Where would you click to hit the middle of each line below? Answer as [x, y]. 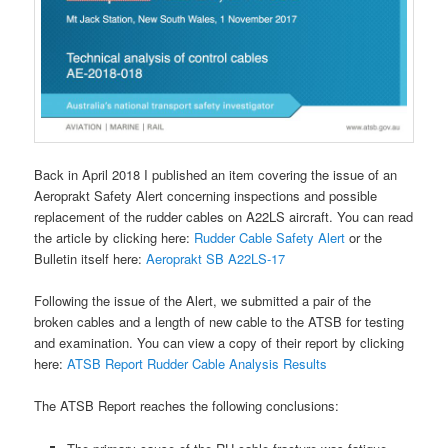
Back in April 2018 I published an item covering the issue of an [216, 175]
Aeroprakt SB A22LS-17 [216, 259]
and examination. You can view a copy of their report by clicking [219, 343]
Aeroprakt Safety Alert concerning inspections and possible [206, 196]
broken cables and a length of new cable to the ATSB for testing [219, 322]
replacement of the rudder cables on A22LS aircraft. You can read [224, 217]
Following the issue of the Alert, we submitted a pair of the [203, 301]
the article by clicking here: [114, 238]
